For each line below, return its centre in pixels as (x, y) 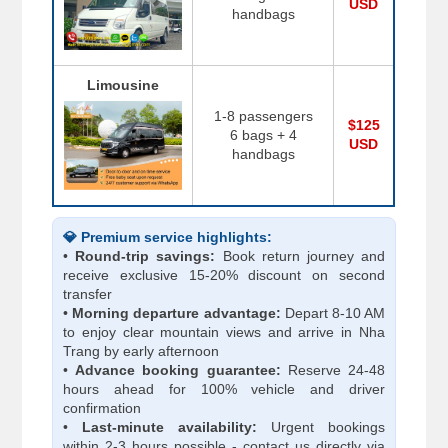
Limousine (123, 85)
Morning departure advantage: (176, 313)
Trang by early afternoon (141, 351)
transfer (88, 294)
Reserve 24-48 (332, 370)
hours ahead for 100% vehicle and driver (224, 389)
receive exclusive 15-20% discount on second (224, 275)
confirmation (102, 408)
